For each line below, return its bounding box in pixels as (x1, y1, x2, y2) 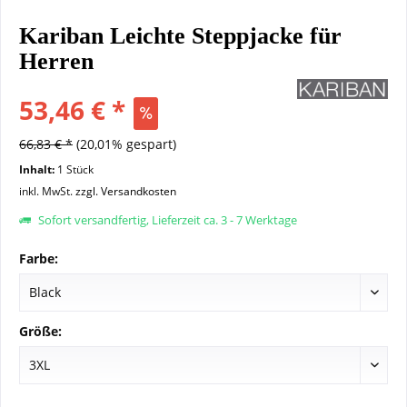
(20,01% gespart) (76, 135, 176, 153)
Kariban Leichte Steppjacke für (19, 23, 342, 49)
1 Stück (57, 162, 94, 177)
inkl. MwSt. (19, 184, 75, 199)
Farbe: (19, 250, 58, 267)
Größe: (19, 323, 62, 340)
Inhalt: (19, 162, 57, 177)
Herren (19, 48, 94, 74)
